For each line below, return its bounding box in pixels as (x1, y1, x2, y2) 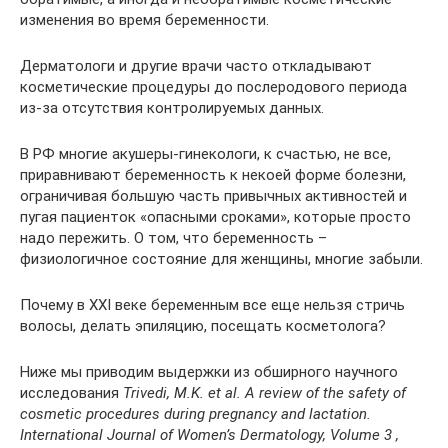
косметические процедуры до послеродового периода (20, 78, 407, 96)
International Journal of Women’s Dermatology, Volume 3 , (20, 426, 399, 444)
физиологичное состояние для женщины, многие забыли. (20, 250, 423, 268)
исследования (20, 384, 123, 402)
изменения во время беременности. (20, 11, 269, 29)
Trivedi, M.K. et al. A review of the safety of (123, 384, 406, 402)
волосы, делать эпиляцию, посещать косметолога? (20, 317, 386, 335)
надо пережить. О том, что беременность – (20, 229, 327, 247)
